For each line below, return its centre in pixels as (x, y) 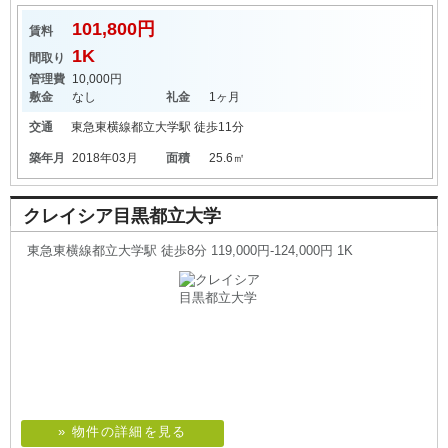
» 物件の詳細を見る (122, 431)
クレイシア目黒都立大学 (122, 216)
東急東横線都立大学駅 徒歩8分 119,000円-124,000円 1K (190, 250)
